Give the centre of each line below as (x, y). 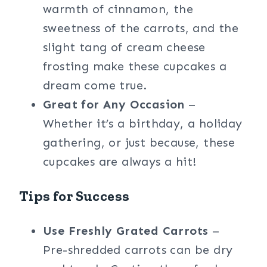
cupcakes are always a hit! (120, 162)
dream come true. (95, 85)
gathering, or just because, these (139, 142)
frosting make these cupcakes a (135, 66)
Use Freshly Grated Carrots (126, 231)
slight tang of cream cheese (124, 47)
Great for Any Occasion (114, 104)
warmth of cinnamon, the (118, 9)
